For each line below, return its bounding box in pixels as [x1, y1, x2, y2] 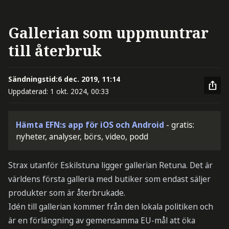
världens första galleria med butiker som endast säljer [8, 173, 211, 185]
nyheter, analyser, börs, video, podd [16, 130, 149, 142]
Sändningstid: [8, 74, 58, 84]
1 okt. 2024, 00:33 [50, 86, 109, 96]
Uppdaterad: [8, 86, 50, 96]
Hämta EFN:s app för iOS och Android [16, 119, 165, 130]
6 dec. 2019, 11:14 [57, 74, 120, 84]
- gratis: [166, 119, 195, 130]
